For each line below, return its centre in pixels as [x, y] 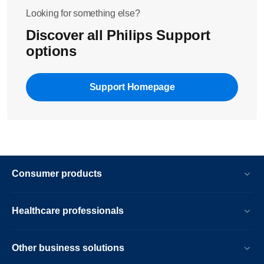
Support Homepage [132, 87]
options [51, 51]
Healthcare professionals [68, 211]
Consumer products [57, 174]
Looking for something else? [83, 13]
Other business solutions [68, 248]
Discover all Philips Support [118, 35]
